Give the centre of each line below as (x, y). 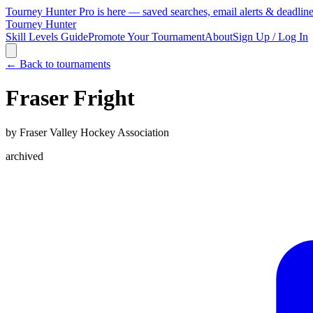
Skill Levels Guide (47, 37)
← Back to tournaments (58, 64)
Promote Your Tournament (146, 37)
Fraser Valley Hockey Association (94, 132)
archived (24, 156)
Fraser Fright (70, 98)
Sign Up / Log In (270, 37)
